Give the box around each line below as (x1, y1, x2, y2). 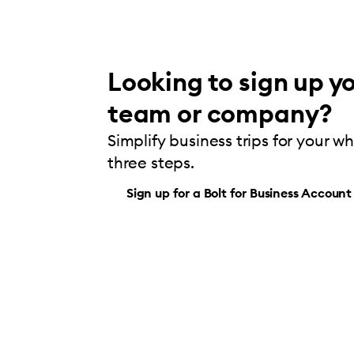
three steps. (107, 152, 194, 172)
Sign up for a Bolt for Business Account (126, 184, 352, 201)
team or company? (107, 96, 333, 130)
